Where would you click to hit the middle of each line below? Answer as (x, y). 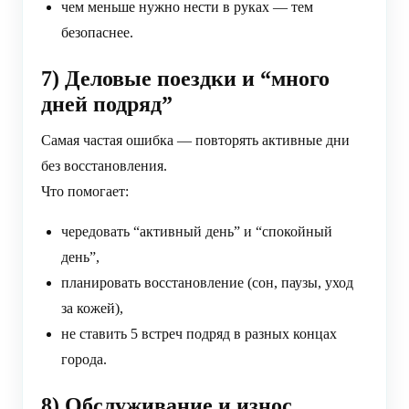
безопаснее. (97, 33)
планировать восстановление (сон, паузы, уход (207, 283)
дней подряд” (107, 105)
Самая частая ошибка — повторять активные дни (195, 141)
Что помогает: (85, 192)
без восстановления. (104, 166)
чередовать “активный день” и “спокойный (197, 232)
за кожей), (92, 309)
